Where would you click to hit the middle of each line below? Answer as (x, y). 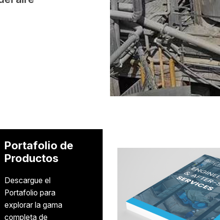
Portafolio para (30, 192)
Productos (31, 158)
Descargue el (27, 180)
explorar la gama (33, 205)
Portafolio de (39, 145)
